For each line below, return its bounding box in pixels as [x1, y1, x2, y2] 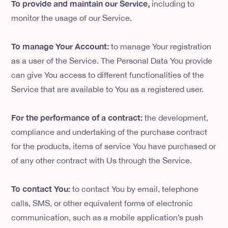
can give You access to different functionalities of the [11, 70, 205, 80]
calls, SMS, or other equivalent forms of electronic [11, 198, 193, 208]
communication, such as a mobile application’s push [11, 213, 204, 222]
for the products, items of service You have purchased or [11, 141, 216, 151]
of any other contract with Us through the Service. [11, 156, 192, 165]
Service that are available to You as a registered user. [11, 84, 204, 94]
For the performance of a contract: [11, 112, 143, 123]
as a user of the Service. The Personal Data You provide [11, 56, 213, 66]
